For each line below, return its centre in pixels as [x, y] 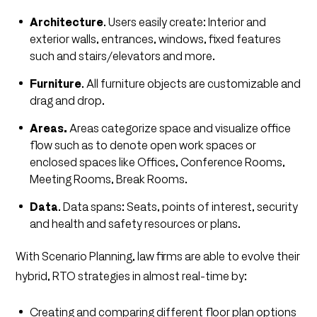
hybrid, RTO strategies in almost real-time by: [132, 276]
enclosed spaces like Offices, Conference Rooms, [158, 162]
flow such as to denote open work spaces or [143, 145]
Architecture [67, 22]
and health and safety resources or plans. [136, 224]
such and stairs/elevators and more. [123, 56]
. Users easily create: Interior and [185, 22]
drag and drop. [68, 100]
